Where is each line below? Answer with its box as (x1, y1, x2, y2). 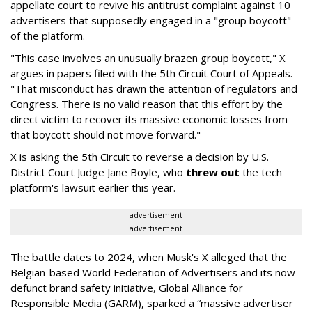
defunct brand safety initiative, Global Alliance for (10, 280, 243, 295)
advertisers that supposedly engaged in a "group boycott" (10, 13, 291, 27)
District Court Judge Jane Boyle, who (10, 164, 186, 179)
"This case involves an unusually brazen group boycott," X (10, 50, 286, 65)
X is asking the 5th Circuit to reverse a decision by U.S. (10, 149, 269, 164)
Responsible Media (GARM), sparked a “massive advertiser (10, 295, 293, 310)
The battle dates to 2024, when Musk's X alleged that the (10, 249, 287, 264)
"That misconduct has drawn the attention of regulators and (10, 81, 297, 95)
